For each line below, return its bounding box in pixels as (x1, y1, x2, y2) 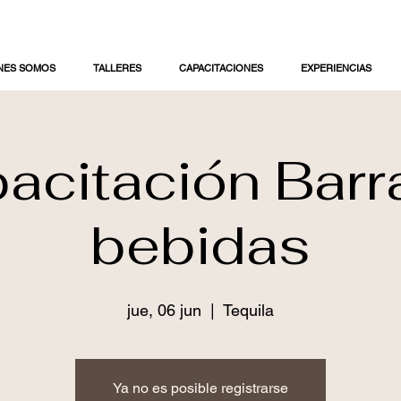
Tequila (223, 300, 274, 320)
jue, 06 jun (127, 300, 201, 320)
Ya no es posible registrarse (113, 379, 288, 397)
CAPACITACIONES (179, 61, 263, 74)
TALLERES (93, 61, 141, 74)
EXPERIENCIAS (301, 61, 371, 74)
